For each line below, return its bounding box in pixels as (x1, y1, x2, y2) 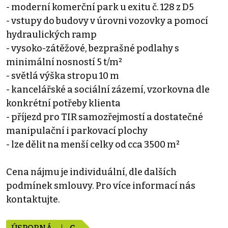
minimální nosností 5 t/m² (6, 56, 122, 68)
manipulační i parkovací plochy (6, 125, 148, 137)
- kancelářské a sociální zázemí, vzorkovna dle (6, 84, 210, 96)
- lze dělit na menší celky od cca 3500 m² (6, 139, 180, 151)
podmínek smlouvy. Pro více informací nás (6, 180, 195, 192)
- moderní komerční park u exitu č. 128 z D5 (6, 2, 194, 13)
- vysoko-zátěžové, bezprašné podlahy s (6, 43, 179, 54)
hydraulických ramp (6, 29, 97, 41)
